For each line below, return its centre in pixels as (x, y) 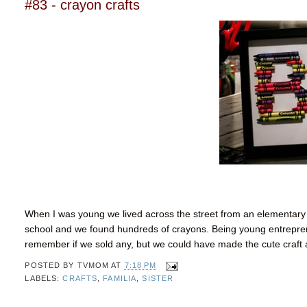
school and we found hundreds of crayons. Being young (147, 229)
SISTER (158, 278)
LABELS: (44, 278)
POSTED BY (51, 266)
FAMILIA (120, 278)
